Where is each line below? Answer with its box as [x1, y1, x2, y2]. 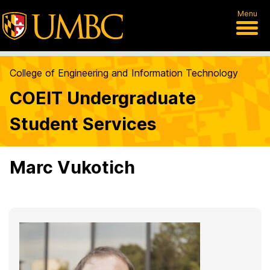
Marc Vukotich [10, 157, 135, 178]
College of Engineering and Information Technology [10, 67, 238, 79]
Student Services [10, 113, 156, 134]
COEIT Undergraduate [10, 87, 196, 108]
